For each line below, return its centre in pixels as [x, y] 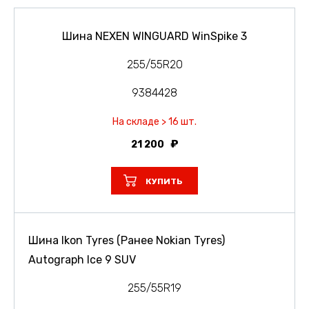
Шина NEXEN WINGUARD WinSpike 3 [154, 36]
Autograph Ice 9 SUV [82, 259]
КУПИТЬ [164, 181]
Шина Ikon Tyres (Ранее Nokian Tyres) [127, 240]
